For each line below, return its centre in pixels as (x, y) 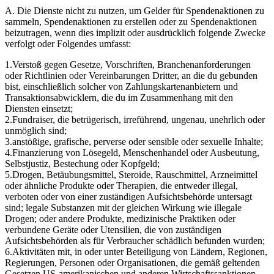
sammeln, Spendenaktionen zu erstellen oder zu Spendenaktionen (131, 21)
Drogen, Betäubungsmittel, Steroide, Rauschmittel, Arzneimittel (135, 174)
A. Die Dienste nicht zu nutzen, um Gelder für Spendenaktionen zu (135, 10)
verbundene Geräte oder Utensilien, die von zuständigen (113, 229)
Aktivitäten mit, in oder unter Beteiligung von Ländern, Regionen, (140, 251)
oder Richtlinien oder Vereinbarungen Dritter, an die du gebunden (131, 75)
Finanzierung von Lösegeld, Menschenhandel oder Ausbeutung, (136, 152)
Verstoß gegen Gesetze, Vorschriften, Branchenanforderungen (131, 64)
